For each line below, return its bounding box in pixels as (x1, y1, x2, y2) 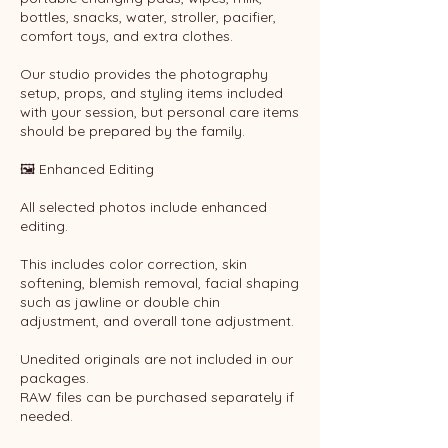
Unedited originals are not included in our (20, 350, 293, 368)
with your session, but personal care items (20, 103, 299, 121)
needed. (20, 407, 73, 425)
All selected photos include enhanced (20, 198, 267, 216)
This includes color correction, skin (20, 255, 247, 273)
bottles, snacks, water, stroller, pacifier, (20, 8, 276, 26)
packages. (20, 369, 89, 387)
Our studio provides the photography (20, 65, 268, 83)
